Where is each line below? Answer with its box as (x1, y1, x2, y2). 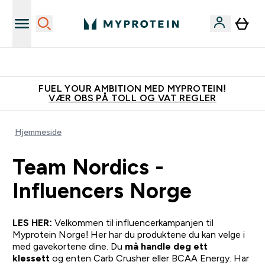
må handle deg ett (124, 241, 208, 251)
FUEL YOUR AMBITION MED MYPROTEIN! (38, 83, 227, 93)
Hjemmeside (14, 127, 62, 137)
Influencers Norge (12, 179, 192, 203)
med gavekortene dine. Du (12, 241, 122, 251)
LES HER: (12, 218, 52, 228)
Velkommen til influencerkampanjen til (54, 218, 214, 228)
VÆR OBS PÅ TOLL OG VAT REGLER (49, 93, 216, 103)
